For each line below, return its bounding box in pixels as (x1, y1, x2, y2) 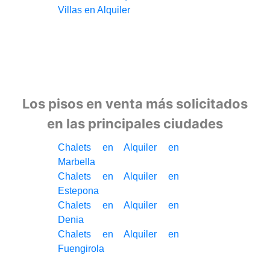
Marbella (57, 156, 95, 167)
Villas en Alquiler (57, 5, 130, 15)
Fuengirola (57, 243, 104, 254)
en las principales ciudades (47, 115, 223, 131)
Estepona (57, 185, 99, 196)
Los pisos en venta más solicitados (22, 95, 248, 111)
